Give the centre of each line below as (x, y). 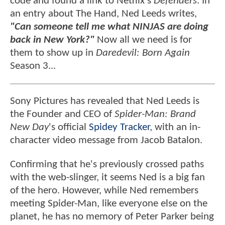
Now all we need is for (143, 40)
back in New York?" (52, 40)
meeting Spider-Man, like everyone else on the (109, 203)
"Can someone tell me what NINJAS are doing (109, 27)
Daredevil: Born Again (143, 53)
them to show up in (53, 53)
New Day (29, 128)
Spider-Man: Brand (155, 115)
